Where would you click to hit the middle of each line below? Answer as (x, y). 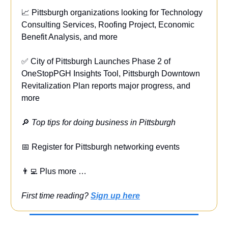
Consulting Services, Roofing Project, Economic (108, 25)
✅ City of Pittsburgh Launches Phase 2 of (96, 62)
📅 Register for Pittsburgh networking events (101, 147)
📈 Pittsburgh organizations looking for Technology (112, 13)
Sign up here (115, 196)
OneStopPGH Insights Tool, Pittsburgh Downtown (111, 74)
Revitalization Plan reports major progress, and (106, 86)
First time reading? (56, 196)
